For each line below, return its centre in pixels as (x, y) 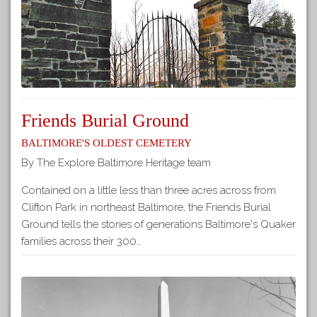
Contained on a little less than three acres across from (149, 190)
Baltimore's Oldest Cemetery (106, 142)
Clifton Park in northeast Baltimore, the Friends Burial (146, 207)
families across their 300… (81, 241)
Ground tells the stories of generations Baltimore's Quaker (158, 224)
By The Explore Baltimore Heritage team (116, 162)
